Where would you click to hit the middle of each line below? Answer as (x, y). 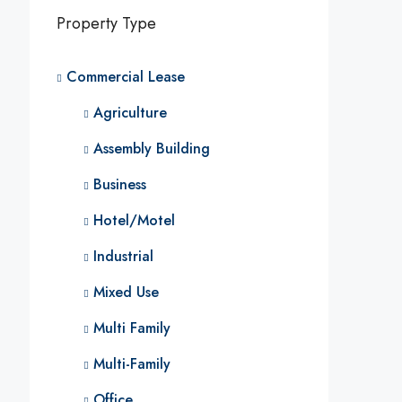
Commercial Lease (126, 77)
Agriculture (130, 113)
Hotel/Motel (134, 220)
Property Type (106, 23)
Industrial (123, 256)
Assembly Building (152, 149)
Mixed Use (126, 292)
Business (120, 184)
